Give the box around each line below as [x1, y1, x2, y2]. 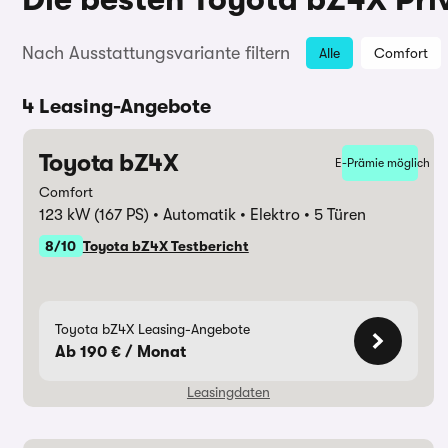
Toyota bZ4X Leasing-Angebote [54, 321, 250, 337]
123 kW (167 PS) [38, 206, 153, 224]
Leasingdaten [186, 384, 270, 400]
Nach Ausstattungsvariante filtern [22, 43, 290, 63]
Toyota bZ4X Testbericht [82, 238, 249, 254]
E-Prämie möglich [334, 156, 430, 170]
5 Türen [313, 206, 366, 224]
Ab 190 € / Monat [54, 343, 186, 361]
